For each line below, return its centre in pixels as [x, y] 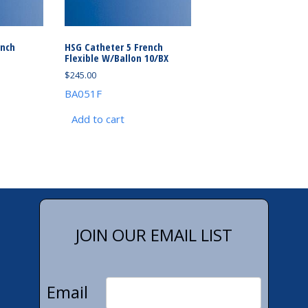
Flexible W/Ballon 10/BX [117, 58]
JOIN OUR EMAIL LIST [154, 234]
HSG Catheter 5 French [114, 47]
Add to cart [98, 119]
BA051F [84, 93]
